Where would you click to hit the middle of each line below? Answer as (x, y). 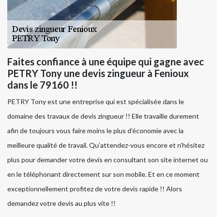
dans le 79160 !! (42, 85)
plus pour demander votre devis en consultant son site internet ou (108, 160)
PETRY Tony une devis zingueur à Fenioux (98, 73)
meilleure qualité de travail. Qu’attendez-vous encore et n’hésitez (106, 145)
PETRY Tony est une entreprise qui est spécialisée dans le (96, 102)
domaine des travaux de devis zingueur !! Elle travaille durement (103, 116)
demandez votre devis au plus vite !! (62, 203)
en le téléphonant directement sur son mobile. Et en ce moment (103, 174)
